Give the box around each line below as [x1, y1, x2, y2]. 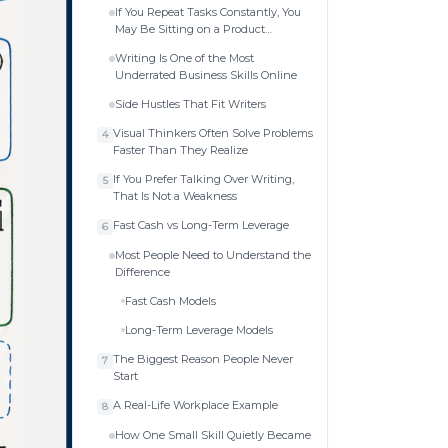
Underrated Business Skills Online [115, 67, 297, 82]
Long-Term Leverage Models [125, 322, 273, 337]
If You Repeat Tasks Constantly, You [115, 4, 301, 19]
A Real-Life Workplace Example [113, 397, 278, 412]
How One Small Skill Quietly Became [115, 427, 311, 442]
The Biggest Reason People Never [113, 351, 293, 366]
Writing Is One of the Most [115, 50, 254, 65]
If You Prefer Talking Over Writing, [113, 171, 294, 186]
